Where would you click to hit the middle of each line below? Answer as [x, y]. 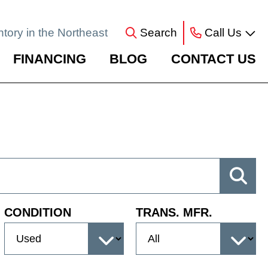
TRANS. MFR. [174, 212]
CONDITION [37, 212]
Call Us [223, 32]
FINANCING [49, 59]
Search [159, 32]
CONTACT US [214, 59]
